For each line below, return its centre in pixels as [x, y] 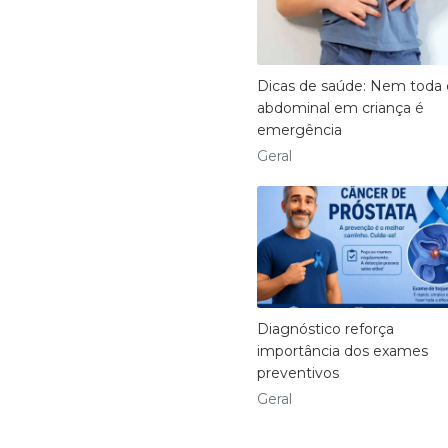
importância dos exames [342, 350]
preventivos [298, 372]
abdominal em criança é [340, 108]
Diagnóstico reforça [325, 328]
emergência [299, 130]
